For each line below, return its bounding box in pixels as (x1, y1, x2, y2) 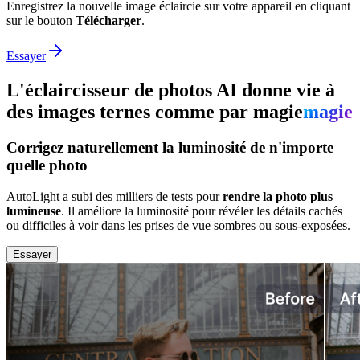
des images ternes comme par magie (6, 101, 303, 123)
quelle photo (6, 157, 88, 174)
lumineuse (6, 203, 61, 218)
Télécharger (76, 14, 141, 28)
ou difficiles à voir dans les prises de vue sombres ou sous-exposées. (6, 218, 350, 232)
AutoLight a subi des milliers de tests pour (6, 189, 223, 203)
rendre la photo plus (223, 189, 333, 203)
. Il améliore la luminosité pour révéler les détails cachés (61, 203, 342, 218)
